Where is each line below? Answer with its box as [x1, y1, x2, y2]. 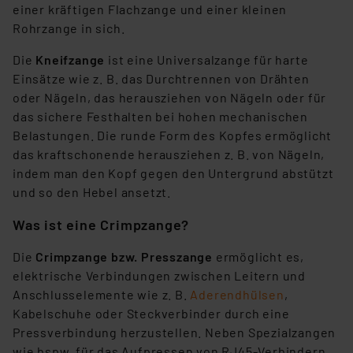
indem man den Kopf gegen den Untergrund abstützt [13, 165, 334, 181]
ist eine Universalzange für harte [105, 52, 309, 68]
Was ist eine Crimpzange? [13, 216, 190, 234]
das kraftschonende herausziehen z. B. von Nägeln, [13, 147, 325, 162]
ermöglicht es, [213, 249, 305, 265]
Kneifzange [35, 52, 106, 68]
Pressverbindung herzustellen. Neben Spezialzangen [13, 325, 336, 340]
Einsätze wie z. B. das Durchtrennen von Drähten [13, 71, 310, 87]
